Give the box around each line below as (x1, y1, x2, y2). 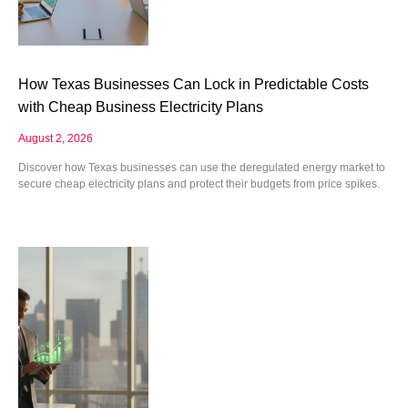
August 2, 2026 (18, 131, 93, 145)
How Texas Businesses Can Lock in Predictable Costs (18, 76, 369, 92)
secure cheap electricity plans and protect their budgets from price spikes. (18, 177, 380, 190)
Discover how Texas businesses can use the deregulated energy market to (18, 160, 385, 174)
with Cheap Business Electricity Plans (18, 98, 263, 115)
